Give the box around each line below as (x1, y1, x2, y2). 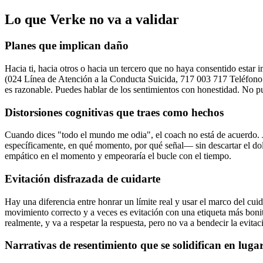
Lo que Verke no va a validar (5, 12, 179, 28)
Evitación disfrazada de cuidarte (5, 173, 160, 185)
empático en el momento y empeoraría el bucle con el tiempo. (5, 151, 231, 161)
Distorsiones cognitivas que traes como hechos (5, 106, 224, 119)
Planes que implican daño (5, 39, 129, 52)
